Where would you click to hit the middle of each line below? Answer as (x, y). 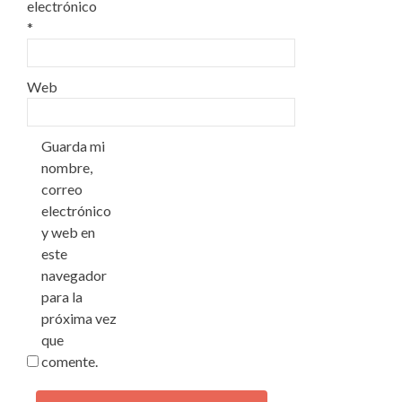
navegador (74, 275)
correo (62, 189)
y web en (68, 232)
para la (62, 297)
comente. (70, 361)
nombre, (67, 167)
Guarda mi (73, 146)
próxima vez (79, 318)
